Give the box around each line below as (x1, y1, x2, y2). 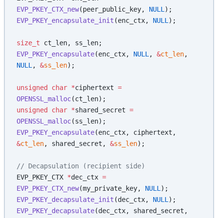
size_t (17, 38, 40, 47)
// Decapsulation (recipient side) (17, 162, 145, 170)
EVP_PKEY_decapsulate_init (17, 195, 114, 203)
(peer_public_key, (79, 5, 149, 13)
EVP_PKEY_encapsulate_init (17, 16, 114, 24)
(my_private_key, (79, 184, 145, 192)
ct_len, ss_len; (40, 38, 102, 47)
